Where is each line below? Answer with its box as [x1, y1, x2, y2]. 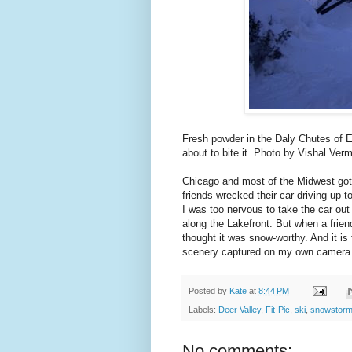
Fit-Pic [266, 304, 290, 314]
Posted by [189, 285, 229, 295]
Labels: [189, 304, 218, 314]
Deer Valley [218, 304, 261, 314]
